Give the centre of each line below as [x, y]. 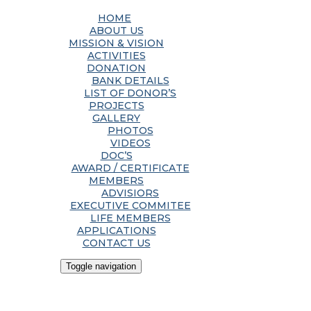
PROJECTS [116, 106]
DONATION [116, 68]
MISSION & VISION [116, 43]
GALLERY [116, 118]
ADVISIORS [130, 193]
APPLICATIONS [116, 230]
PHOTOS [130, 131]
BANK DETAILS [130, 81]
